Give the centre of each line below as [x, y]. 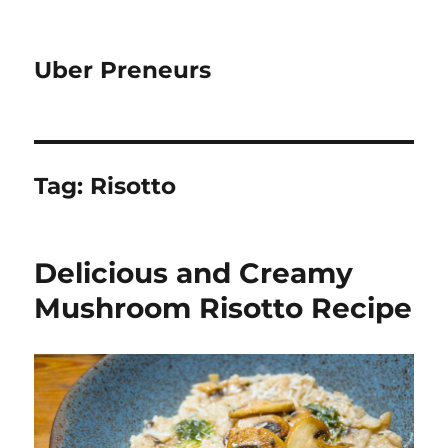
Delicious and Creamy [194, 273]
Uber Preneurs [123, 70]
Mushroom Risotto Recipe [223, 308]
